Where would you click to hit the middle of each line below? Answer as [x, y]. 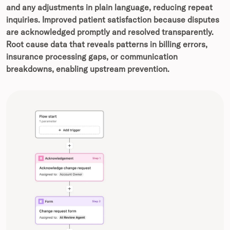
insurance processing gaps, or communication [92, 57]
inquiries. [23, 20]
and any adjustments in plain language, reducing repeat [109, 7]
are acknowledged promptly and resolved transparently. [110, 32]
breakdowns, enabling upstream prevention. [88, 69]
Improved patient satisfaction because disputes [131, 20]
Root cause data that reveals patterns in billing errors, [107, 44]
